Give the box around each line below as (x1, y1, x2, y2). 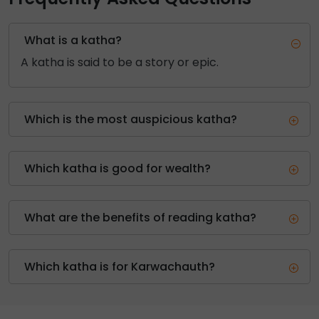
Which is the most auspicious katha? (24, 110, 237, 127)
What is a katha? (24, 31, 122, 48)
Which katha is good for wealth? (24, 159, 211, 177)
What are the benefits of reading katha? (24, 209, 256, 226)
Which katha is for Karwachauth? (24, 258, 215, 275)
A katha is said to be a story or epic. (21, 53, 219, 70)
